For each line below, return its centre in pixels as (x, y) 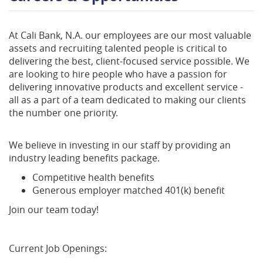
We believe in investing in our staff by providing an (120, 145)
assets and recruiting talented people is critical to (118, 48)
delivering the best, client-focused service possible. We (129, 61)
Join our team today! (54, 210)
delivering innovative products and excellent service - (126, 87)
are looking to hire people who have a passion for (118, 74)
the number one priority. (63, 113)
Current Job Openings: (58, 248)
